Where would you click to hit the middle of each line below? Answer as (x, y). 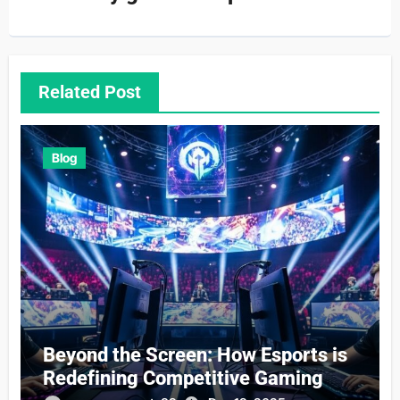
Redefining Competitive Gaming (183, 379)
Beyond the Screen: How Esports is (195, 355)
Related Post (89, 92)
